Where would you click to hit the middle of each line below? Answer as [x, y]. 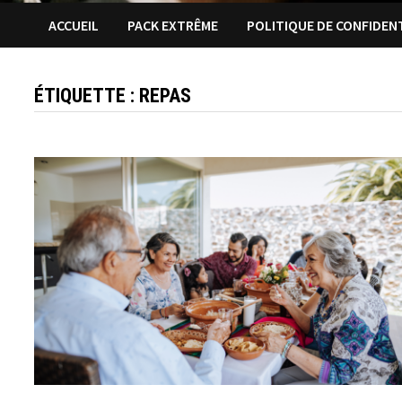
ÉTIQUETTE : [87, 95]
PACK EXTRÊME [173, 25]
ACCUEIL [74, 25]
